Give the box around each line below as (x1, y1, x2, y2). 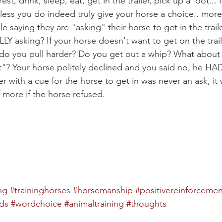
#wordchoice (11, 198, 62, 209)
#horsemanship (73, 184, 133, 196)
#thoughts (126, 198, 166, 209)
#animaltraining (64, 198, 124, 209)
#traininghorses (10, 184, 70, 196)
